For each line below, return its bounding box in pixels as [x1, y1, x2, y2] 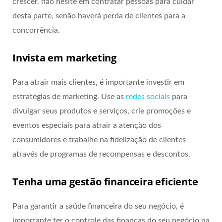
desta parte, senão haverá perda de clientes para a [12, 11, 185, 20]
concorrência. [12, 26, 60, 34]
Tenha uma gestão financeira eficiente [12, 174, 198, 188]
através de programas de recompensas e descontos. [12, 150, 190, 158]
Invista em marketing [12, 51, 116, 64]
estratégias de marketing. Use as [12, 92, 126, 101]
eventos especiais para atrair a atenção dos [12, 121, 161, 129]
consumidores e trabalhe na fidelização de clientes [12, 135, 186, 144]
